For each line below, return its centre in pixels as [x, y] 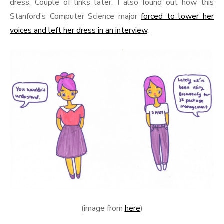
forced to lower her [178, 16]
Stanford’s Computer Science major [76, 16]
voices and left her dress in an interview [79, 30]
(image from [103, 209]
